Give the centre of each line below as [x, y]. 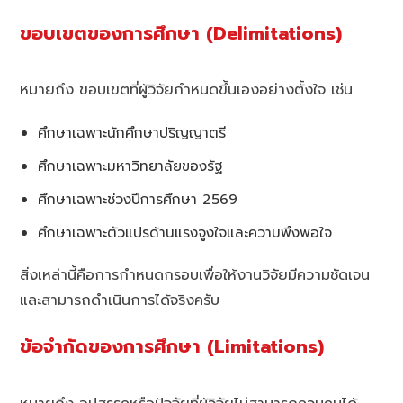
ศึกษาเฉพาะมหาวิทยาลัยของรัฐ [131, 166]
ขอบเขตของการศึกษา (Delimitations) [181, 33]
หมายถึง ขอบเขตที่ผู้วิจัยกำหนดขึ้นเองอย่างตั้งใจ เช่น [187, 90]
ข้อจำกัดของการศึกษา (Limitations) [172, 347]
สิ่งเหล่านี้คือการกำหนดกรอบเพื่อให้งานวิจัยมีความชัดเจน [195, 276]
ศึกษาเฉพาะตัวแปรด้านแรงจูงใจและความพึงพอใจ [185, 233]
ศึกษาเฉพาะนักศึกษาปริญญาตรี [132, 133]
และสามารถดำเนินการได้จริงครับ [120, 301]
